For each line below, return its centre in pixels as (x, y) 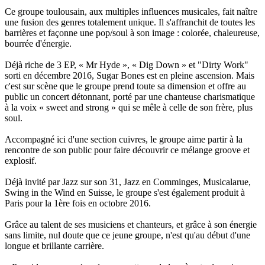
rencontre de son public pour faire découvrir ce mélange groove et (127, 150)
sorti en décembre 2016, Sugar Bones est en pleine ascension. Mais (130, 76)
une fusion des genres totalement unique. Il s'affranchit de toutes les (130, 22)
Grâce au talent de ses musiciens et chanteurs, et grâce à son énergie (131, 225)
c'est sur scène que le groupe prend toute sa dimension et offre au (125, 86)
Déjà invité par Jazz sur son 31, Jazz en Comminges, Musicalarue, (128, 182)
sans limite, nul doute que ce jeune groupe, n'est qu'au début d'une (127, 235)
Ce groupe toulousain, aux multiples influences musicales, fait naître (131, 12)
